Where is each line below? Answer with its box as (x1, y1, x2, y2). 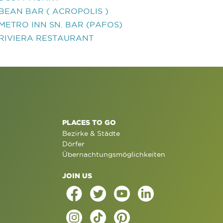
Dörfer (62, 140, 85, 148)
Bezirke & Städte (62, 129, 120, 137)
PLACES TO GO (62, 118, 116, 126)
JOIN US (62, 172, 92, 179)
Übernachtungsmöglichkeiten (62, 150, 165, 158)
